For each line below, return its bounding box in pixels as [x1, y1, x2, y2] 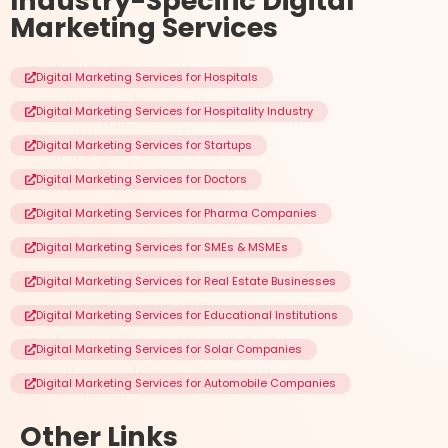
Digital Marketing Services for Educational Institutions [36, 307, 338, 324]
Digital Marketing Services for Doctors [36, 171, 247, 188]
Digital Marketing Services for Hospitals [36, 69, 258, 86]
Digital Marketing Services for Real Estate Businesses [36, 273, 336, 290]
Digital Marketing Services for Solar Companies [36, 341, 302, 358]
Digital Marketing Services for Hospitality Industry [36, 103, 313, 120]
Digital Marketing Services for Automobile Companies [36, 375, 336, 392]
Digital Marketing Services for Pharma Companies [36, 205, 317, 222]
